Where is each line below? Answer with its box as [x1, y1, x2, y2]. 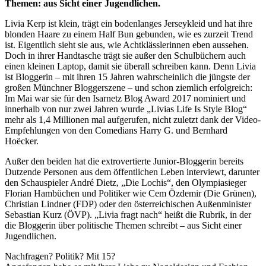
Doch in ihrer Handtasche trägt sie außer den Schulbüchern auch [5, 50, 246, 61]
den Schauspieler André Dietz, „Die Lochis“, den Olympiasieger [5, 178, 246, 188]
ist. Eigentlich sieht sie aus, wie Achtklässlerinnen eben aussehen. [5, 40, 249, 50]
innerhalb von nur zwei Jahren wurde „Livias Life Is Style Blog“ [5, 104, 247, 115]
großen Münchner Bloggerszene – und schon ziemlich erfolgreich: [5, 83, 252, 93]
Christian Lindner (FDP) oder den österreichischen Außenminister [5, 199, 251, 210]
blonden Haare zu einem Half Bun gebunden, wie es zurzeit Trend [5, 29, 253, 40]
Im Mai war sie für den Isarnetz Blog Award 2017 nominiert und [5, 93, 246, 104]
